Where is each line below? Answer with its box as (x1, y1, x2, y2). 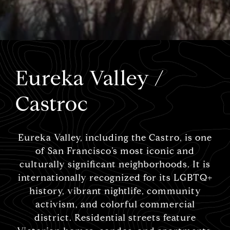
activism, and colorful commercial (35, 199, 195, 210)
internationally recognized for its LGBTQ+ (17, 172, 213, 183)
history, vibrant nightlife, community (29, 185, 201, 197)
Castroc (15, 91, 88, 117)
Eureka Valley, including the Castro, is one (18, 132, 212, 143)
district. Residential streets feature (34, 212, 196, 223)
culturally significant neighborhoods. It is (20, 159, 210, 170)
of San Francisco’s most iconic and (35, 145, 195, 157)
